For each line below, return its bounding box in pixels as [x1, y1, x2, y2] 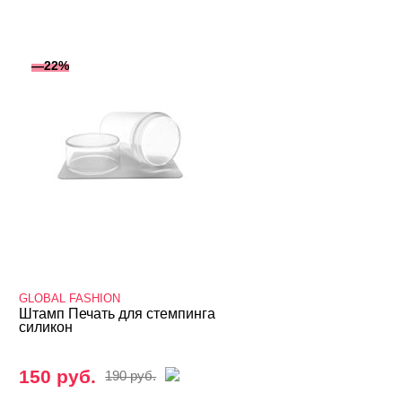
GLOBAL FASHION [19, 292, 121, 305]
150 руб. [19, 366, 97, 387]
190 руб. [105, 369, 157, 383]
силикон [19, 319, 74, 335]
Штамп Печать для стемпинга [19, 306, 216, 321]
